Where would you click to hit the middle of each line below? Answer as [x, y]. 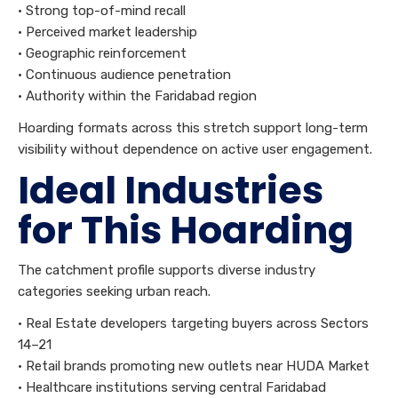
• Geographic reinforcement [102, 54]
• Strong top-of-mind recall [102, 11]
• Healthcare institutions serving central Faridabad [172, 388]
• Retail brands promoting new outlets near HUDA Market [194, 366]
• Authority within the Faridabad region [137, 96]
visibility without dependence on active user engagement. [195, 150]
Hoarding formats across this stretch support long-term [193, 128]
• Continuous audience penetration [124, 75]
